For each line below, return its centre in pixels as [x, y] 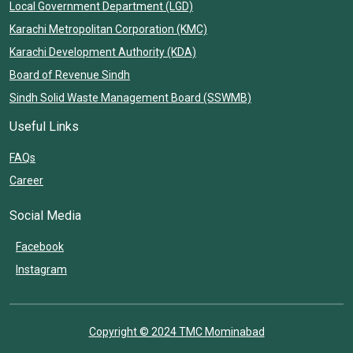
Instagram [41, 270]
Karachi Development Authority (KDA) [103, 52]
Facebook [40, 247]
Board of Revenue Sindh [70, 75]
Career [26, 181]
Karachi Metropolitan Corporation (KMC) [108, 30]
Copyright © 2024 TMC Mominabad [176, 332]
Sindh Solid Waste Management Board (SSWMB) [130, 98]
